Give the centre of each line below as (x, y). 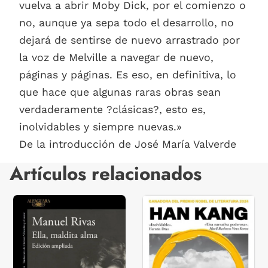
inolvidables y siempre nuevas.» (100, 127)
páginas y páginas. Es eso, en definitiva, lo (128, 74)
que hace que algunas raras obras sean (120, 92)
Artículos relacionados (106, 173)
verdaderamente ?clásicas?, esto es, (112, 109)
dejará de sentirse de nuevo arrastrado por (130, 40)
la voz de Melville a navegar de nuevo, (116, 57)
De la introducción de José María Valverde (128, 144)
